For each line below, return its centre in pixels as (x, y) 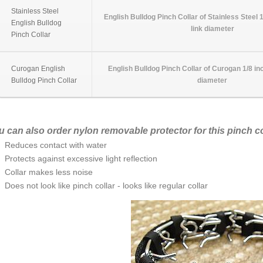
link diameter (212, 28)
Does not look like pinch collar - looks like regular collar (106, 185)
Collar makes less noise (48, 172)
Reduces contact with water (55, 145)
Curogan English (38, 68)
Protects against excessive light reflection (81, 158)
